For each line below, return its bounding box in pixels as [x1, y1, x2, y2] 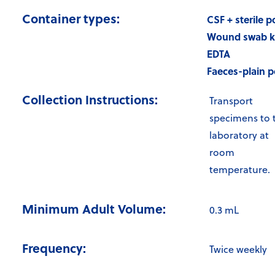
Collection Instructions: [22, 90, 158, 109]
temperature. [209, 163, 270, 177]
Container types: [22, 9, 120, 28]
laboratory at [209, 128, 269, 142]
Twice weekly [209, 242, 267, 257]
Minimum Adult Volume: [22, 199, 166, 218]
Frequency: [22, 239, 86, 257]
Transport [209, 94, 253, 108]
